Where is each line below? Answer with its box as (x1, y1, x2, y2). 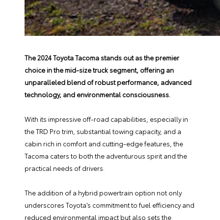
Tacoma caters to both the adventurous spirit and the (25, 151, 187, 160)
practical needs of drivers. (25, 164, 106, 172)
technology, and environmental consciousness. (25, 90, 172, 99)
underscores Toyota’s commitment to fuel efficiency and (25, 200, 194, 209)
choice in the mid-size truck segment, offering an (25, 65, 174, 74)
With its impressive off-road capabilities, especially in (25, 114, 188, 123)
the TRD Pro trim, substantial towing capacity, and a (25, 127, 181, 136)
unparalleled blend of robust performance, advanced (25, 78, 192, 86)
